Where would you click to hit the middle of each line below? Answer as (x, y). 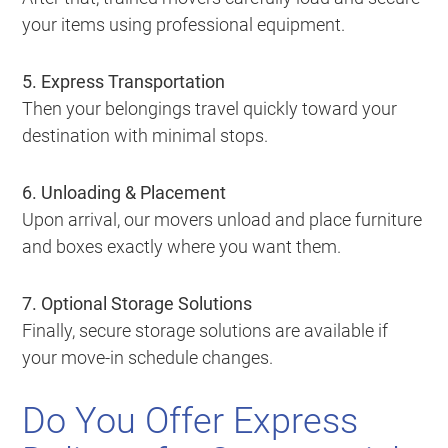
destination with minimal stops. (145, 135)
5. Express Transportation (124, 81)
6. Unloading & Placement (124, 192)
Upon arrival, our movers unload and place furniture (222, 219)
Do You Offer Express (190, 420)
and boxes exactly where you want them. (182, 246)
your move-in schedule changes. (148, 357)
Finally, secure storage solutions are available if (205, 330)
